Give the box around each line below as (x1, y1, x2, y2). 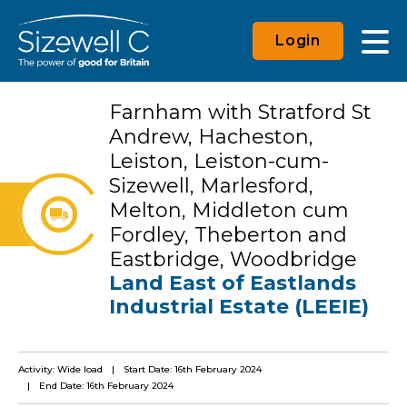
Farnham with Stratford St (109, 99, 372, 124)
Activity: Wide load (18, 362, 103, 375)
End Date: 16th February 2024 (39, 379, 174, 392)
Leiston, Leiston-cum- (109, 148, 329, 174)
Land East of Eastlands (109, 270, 356, 295)
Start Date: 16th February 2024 (124, 362, 262, 375)
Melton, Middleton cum (109, 197, 349, 223)
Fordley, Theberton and (109, 222, 347, 247)
